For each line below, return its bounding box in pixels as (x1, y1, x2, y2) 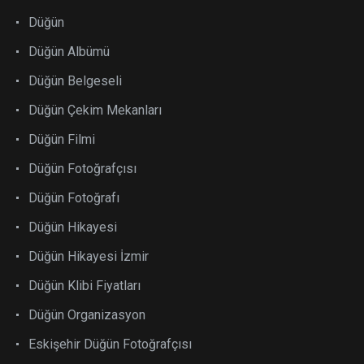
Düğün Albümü (28, 43, 110, 59)
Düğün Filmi (28, 131, 95, 147)
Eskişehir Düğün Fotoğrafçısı (28, 336, 192, 352)
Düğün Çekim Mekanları (28, 102, 162, 118)
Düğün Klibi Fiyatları (28, 277, 141, 293)
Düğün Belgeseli (28, 72, 122, 89)
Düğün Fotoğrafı (28, 189, 119, 206)
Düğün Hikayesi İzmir (28, 248, 149, 264)
